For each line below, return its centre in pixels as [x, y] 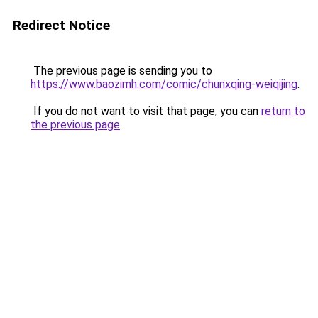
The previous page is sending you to [121, 71]
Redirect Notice [61, 25]
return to [283, 111]
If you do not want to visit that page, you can [146, 111]
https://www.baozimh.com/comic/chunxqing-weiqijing [164, 84]
